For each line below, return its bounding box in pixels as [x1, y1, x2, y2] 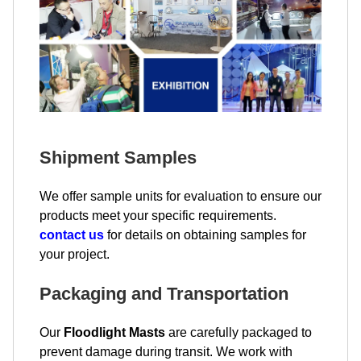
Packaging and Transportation [39, 283, 288, 304]
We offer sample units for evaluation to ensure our [39, 189, 322, 203]
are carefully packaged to [165, 325, 312, 339]
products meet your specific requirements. [39, 208, 276, 222]
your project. [39, 247, 110, 261]
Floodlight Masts [64, 325, 165, 339]
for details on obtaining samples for [104, 227, 306, 242]
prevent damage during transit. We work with [39, 344, 293, 359]
